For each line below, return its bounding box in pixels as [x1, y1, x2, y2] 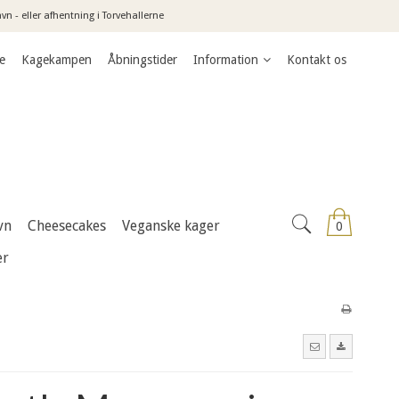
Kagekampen [21, 53, 92, 68]
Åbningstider [108, 53, 177, 68]
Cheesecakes [28, 216, 106, 234]
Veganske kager [122, 216, 220, 234]
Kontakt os [287, 53, 346, 68]
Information [193, 53, 258, 68]
